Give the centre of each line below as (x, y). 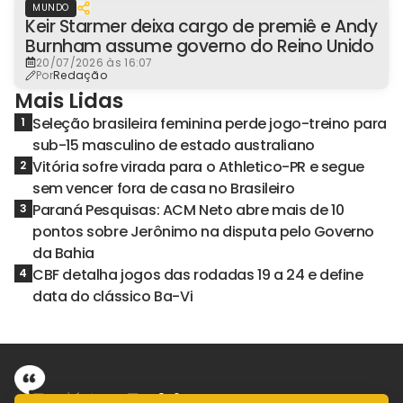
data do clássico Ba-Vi (113, 296)
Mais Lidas (69, 100)
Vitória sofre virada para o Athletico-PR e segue (198, 166)
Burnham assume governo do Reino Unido (200, 46)
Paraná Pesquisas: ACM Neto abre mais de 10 (188, 210)
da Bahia (63, 253)
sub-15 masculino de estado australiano (174, 145)
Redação (80, 75)
